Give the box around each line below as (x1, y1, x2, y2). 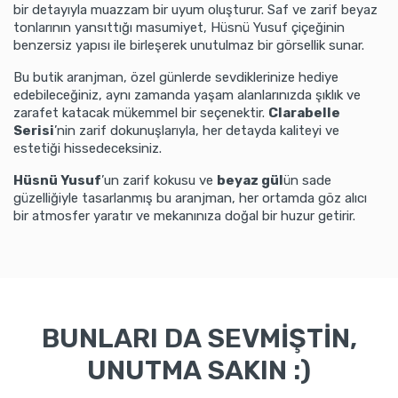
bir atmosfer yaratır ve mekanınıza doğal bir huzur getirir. (13, 208, 355, 225)
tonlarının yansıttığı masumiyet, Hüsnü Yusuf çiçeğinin (13, 20, 345, 36)
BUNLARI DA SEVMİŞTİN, (41, 322, 357, 355)
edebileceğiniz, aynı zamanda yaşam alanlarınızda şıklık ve (13, 87, 361, 104)
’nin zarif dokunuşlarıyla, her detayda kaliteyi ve (54, 123, 339, 139)
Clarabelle (268, 105, 340, 122)
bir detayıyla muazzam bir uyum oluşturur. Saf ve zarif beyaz (13, 2, 378, 19)
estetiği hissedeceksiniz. (13, 140, 162, 157)
